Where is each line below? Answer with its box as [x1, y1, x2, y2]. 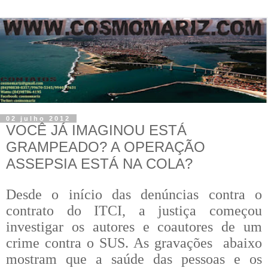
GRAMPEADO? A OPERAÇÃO [6, 139, 205, 156]
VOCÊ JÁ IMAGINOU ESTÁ [6, 122, 187, 139]
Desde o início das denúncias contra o [6, 186, 262, 202]
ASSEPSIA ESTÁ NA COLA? [6, 156, 193, 172]
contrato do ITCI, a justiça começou [6, 202, 262, 218]
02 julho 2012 [6, 115, 71, 123]
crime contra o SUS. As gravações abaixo [6, 234, 262, 251]
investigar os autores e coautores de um [6, 218, 262, 234]
